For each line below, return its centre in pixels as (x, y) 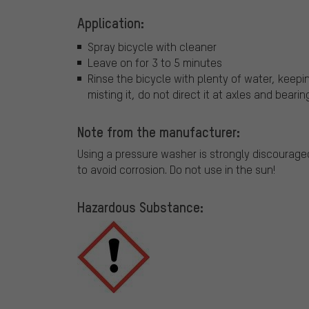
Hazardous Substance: (140, 207)
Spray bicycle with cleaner (152, 46)
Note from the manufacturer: (159, 131)
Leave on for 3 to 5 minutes (155, 62)
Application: (111, 23)
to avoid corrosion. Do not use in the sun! (176, 169)
